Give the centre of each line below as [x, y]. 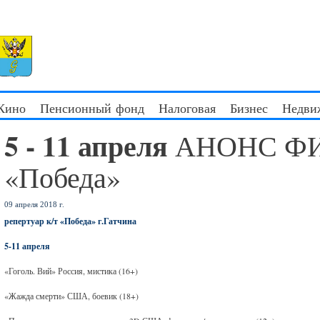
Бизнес [249, 108]
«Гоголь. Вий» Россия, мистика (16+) [71, 271]
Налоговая [187, 108]
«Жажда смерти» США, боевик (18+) [72, 296]
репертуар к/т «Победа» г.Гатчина [71, 221]
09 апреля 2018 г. [35, 204]
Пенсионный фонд [92, 108]
